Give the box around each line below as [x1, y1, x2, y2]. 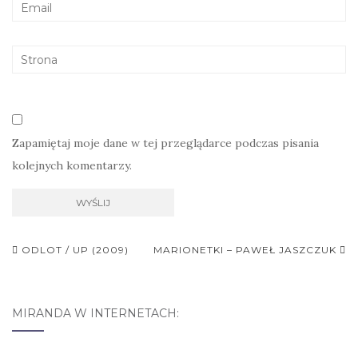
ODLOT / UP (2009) [18, 244, 129, 256]
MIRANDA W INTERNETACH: [12, 306, 179, 320]
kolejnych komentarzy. [12, 158, 132, 173]
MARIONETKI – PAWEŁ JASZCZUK [153, 244, 340, 256]
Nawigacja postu [12, 263, 198, 290]
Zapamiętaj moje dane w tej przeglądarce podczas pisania [12, 136, 319, 150]
